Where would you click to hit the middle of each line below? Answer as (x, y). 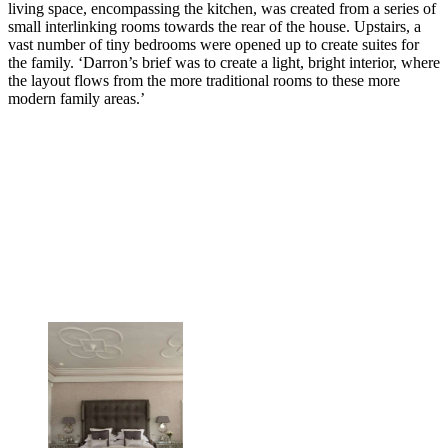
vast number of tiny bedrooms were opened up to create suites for (213, 45)
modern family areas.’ (76, 99)
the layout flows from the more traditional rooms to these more (204, 81)
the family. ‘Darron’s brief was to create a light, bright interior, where (224, 63)
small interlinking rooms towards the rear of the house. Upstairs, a (214, 27)
